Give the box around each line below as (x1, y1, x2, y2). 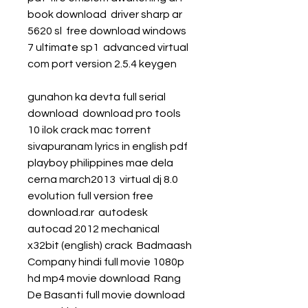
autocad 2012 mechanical (27, 223, 159, 234)
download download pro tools (27, 108, 181, 119)
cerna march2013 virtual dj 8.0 (27, 174, 178, 185)
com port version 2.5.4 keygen (27, 58, 179, 69)
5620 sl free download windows (27, 25, 186, 36)
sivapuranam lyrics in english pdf (27, 141, 188, 152)
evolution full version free (27, 190, 153, 201)
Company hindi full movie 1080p (27, 256, 184, 267)
